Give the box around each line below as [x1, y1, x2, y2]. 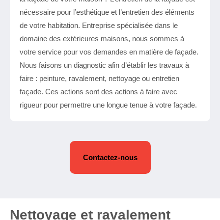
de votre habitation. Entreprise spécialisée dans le [20, 21, 178, 29]
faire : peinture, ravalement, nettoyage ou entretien [20, 74, 179, 82]
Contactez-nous [82, 153, 137, 162]
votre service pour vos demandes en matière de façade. [20, 48, 198, 56]
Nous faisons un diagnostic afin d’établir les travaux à [20, 61, 189, 69]
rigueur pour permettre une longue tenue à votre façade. [20, 101, 197, 109]
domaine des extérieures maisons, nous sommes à [20, 34, 184, 43]
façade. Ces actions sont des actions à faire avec [20, 87, 177, 96]
